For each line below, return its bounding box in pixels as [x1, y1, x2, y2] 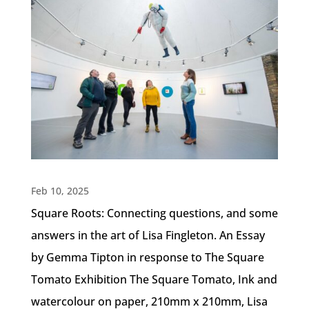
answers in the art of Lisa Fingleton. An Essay [30, 227, 265, 243]
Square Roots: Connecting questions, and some [30, 205, 278, 221]
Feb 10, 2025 [30, 183, 89, 197]
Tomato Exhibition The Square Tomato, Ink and [30, 271, 277, 287]
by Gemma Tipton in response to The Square [30, 249, 264, 265]
